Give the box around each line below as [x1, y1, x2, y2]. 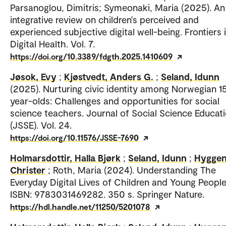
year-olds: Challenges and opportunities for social [10, 95, 219, 107]
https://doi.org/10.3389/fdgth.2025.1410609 [10, 51, 173, 62]
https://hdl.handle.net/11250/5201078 [10, 202, 150, 212]
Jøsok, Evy [10, 71, 56, 83]
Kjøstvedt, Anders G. [64, 71, 153, 83]
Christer [10, 164, 45, 176]
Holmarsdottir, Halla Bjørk [10, 152, 121, 164]
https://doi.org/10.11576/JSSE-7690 [10, 133, 139, 143]
